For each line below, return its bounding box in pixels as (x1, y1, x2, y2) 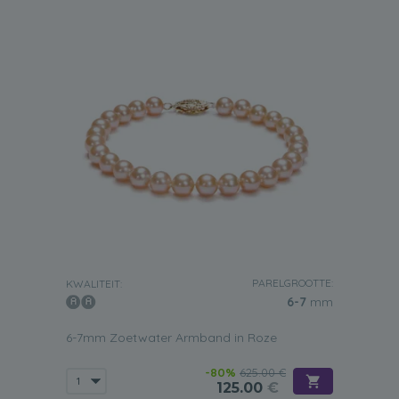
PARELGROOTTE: (252, 276, 333, 289)
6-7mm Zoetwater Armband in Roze (66, 330, 277, 346)
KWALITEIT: (66, 277, 122, 290)
